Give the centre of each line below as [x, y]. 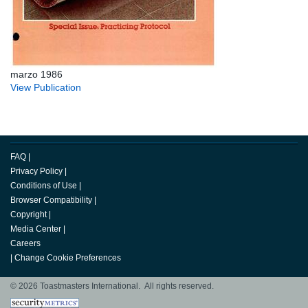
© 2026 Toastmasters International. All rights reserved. [112, 286]
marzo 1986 [36, 75]
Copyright [29, 215]
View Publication [46, 88]
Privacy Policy [36, 172]
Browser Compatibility [51, 200]
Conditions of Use [44, 186]
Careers [25, 244]
